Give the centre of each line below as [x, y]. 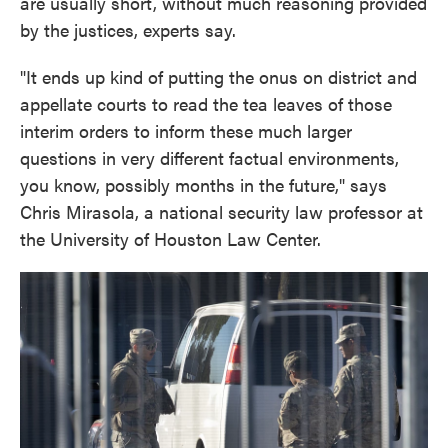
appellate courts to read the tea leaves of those [206, 103]
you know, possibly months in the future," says [203, 184]
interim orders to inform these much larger [186, 130]
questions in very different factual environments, [209, 157]
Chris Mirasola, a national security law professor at [221, 211]
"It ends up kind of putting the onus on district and [218, 76]
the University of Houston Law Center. [170, 238]
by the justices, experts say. [128, 29]
